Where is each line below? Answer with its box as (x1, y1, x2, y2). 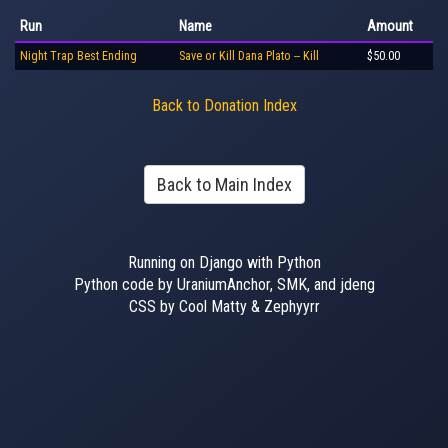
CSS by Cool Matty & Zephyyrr (128, 297, 320, 316)
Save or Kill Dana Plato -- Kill (179, 49, 319, 63)
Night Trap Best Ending (20, 49, 137, 63)
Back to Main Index (156, 174, 292, 195)
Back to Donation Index (151, 96, 297, 115)
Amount (367, 18, 413, 34)
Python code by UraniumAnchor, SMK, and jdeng (73, 275, 375, 294)
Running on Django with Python (127, 253, 321, 272)
